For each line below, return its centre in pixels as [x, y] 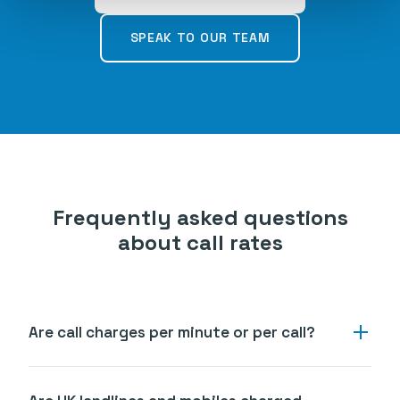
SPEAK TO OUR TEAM [200, 37]
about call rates [200, 242]
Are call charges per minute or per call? [172, 332]
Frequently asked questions [200, 217]
